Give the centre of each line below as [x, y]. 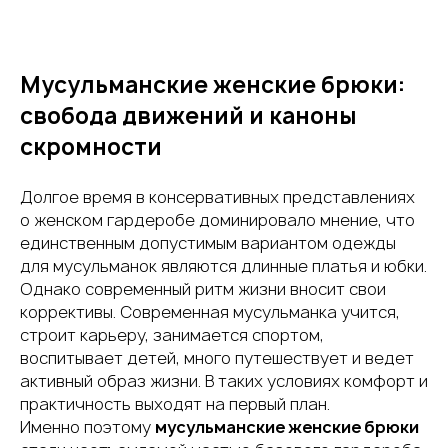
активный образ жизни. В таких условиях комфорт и [224, 381]
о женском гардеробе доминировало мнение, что [217, 220]
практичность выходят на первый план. [175, 404]
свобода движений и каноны [188, 116]
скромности [91, 147]
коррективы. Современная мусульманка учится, [210, 312]
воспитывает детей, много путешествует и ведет [217, 358]
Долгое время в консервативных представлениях [217, 197]
